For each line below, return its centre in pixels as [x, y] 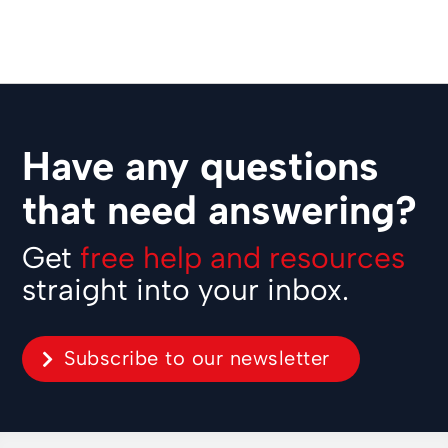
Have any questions [201, 166]
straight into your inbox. [186, 290]
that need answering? [220, 210]
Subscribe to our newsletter [197, 358]
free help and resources [243, 258]
